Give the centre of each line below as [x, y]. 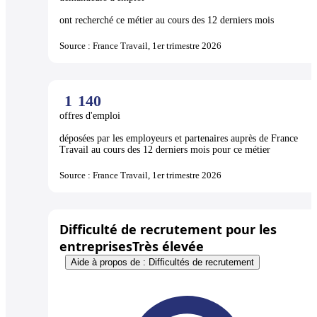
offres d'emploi [91, 115]
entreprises [96, 246]
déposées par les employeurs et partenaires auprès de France [179, 138]
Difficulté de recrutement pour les [168, 229]
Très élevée [168, 246]
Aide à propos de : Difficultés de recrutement [162, 262]
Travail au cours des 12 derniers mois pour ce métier [165, 149]
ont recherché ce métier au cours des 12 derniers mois [167, 20]
